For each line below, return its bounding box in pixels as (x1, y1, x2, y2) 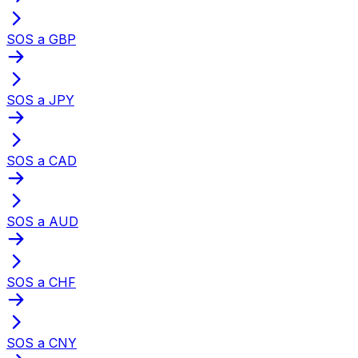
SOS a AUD (6, 213, 78, 229)
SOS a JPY (6, 91, 74, 108)
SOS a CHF (6, 273, 76, 290)
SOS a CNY (6, 334, 77, 351)
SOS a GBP (6, 30, 76, 47)
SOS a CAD (6, 152, 77, 169)
